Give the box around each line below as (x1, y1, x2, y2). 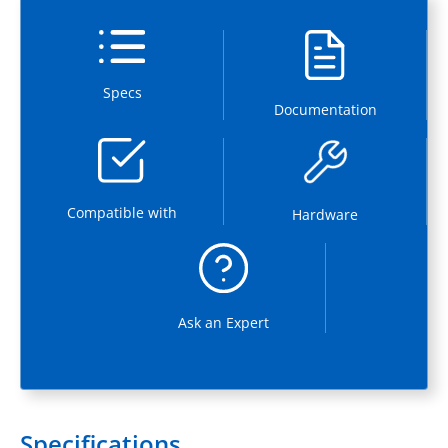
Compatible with (67, 202, 177, 222)
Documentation (273, 99, 377, 119)
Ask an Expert (178, 312, 269, 332)
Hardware (292, 204, 358, 224)
